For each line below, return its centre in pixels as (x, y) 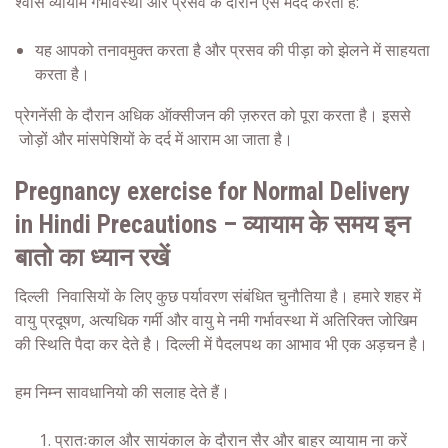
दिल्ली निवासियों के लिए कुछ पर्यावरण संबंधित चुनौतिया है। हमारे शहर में (218, 296)
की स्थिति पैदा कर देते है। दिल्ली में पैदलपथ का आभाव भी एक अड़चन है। (221, 344)
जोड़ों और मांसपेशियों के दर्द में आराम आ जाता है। (154, 139)
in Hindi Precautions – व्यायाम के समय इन (212, 225)
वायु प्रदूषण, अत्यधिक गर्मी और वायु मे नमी (134, 320)
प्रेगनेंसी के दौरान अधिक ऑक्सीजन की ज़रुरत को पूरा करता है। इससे (213, 115)
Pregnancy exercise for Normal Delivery (212, 192)
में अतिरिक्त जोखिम (361, 320)
